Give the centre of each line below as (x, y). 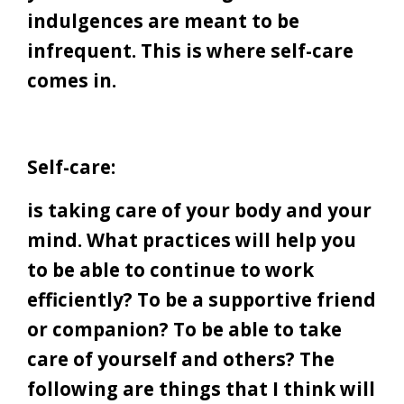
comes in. (72, 81)
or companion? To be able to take (184, 330)
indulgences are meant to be (163, 21)
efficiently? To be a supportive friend (202, 300)
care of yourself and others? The (181, 359)
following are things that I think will (201, 389)
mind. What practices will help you (192, 240)
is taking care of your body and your (199, 211)
